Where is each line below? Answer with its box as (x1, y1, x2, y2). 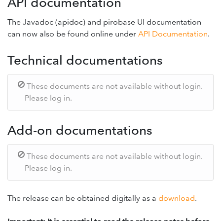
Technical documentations (7, 52, 163, 68)
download (158, 193, 195, 203)
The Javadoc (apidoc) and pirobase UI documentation (7, 17, 201, 27)
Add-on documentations (7, 122, 152, 138)
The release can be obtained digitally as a (7, 193, 158, 203)
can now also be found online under (7, 29, 138, 39)
